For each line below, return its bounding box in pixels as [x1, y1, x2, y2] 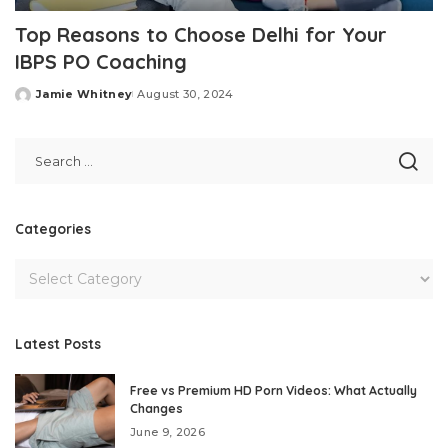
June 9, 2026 [130, 425, 206, 440]
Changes [130, 401, 183, 417]
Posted [14, 94, 62, 109]
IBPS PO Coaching [15, 49, 187, 75]
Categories [15, 220, 91, 238]
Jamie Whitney [36, 87, 133, 102]
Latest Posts [15, 335, 101, 353]
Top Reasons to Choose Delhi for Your [15, 22, 387, 48]
